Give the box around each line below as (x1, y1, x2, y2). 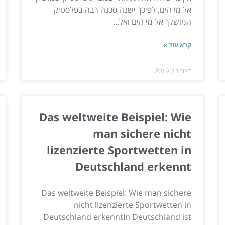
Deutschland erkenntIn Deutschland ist (43, 211, 192, 222)
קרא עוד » (163, 40, 192, 49)
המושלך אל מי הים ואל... (113, 16, 192, 27)
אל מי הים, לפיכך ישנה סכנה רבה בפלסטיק (54, 4, 192, 15)
